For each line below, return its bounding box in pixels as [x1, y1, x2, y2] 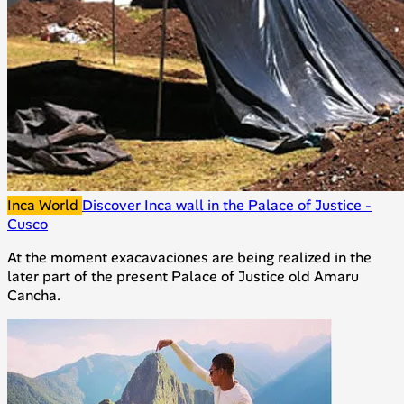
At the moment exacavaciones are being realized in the [7, 248, 372, 268]
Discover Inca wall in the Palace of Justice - [82, 196, 372, 216]
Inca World [7, 196, 82, 216]
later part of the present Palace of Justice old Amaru [7, 267, 359, 287]
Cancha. [7, 286, 60, 306]
